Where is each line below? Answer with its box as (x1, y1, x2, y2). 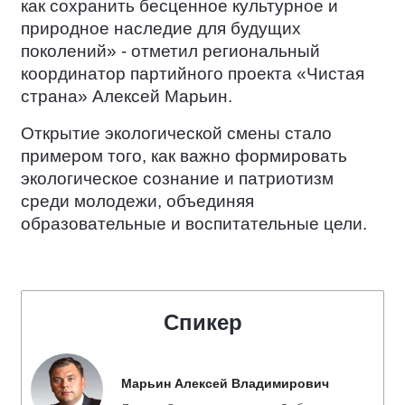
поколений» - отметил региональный (21, 42, 320, 61)
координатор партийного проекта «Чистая (21, 64, 364, 84)
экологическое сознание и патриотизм (21, 169, 334, 189)
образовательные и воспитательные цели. (21, 214, 367, 234)
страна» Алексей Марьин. (21, 87, 232, 107)
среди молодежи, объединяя (21, 192, 254, 212)
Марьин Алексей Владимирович (121, 376, 329, 391)
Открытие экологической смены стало (21, 124, 332, 144)
